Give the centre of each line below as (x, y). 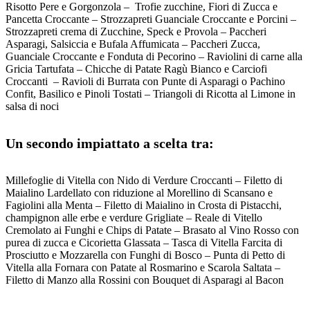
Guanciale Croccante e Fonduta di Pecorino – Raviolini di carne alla (154, 56)
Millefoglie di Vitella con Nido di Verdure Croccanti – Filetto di (144, 181)
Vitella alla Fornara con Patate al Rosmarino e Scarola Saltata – (143, 268)
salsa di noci (32, 106)
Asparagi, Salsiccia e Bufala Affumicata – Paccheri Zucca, (133, 44)
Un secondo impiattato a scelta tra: (110, 144)
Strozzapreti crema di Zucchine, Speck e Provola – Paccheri (136, 31)
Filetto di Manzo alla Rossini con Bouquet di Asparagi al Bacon (145, 280)
